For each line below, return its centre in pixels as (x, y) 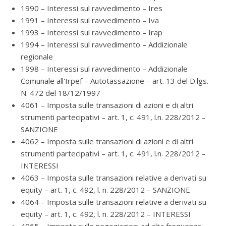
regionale (37, 56)
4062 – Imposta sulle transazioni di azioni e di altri (107, 141)
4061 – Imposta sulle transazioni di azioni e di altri (107, 105)
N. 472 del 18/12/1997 (61, 93)
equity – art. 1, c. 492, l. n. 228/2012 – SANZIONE (105, 190)
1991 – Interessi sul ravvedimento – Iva (90, 20)
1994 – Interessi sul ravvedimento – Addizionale (104, 44)
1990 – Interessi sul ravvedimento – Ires (92, 8)
